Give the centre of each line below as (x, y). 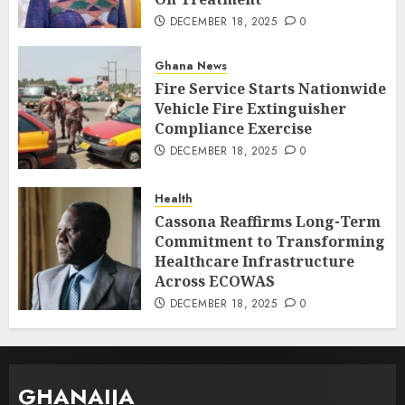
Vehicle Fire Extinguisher (250, 109)
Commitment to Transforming (270, 241)
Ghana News (191, 66)
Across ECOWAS (215, 281)
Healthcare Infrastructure (254, 261)
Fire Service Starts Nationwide (270, 89)
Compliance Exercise (233, 129)
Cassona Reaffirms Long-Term (268, 221)
